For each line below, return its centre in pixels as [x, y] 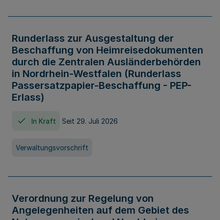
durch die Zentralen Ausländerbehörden [106, 62]
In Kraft [44, 121]
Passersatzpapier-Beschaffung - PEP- [102, 85]
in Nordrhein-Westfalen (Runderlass [96, 74]
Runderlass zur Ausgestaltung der [93, 38]
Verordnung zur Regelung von [83, 198]
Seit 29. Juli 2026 [90, 121]
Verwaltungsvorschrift [52, 148]
